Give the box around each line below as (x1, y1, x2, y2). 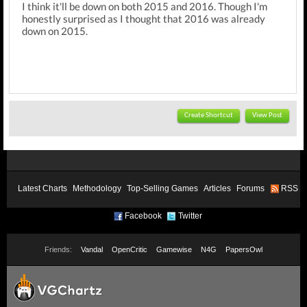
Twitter (178, 211, 202, 221)
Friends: (45, 245, 72, 254)
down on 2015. (22, 25, 88, 37)
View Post (252, 112, 282, 119)
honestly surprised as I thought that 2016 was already (22, 12, 265, 25)
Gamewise (156, 245, 192, 254)
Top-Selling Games (127, 184, 198, 193)
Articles (204, 184, 231, 193)
